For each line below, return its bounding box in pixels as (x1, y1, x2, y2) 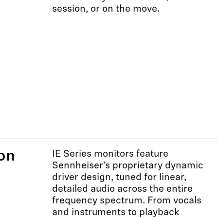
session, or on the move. (52, 4, 160, 14)
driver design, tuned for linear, (52, 173, 186, 182)
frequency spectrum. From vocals (52, 196, 201, 206)
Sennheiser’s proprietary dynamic (52, 161, 203, 171)
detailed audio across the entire (52, 184, 193, 194)
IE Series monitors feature (52, 149, 168, 159)
